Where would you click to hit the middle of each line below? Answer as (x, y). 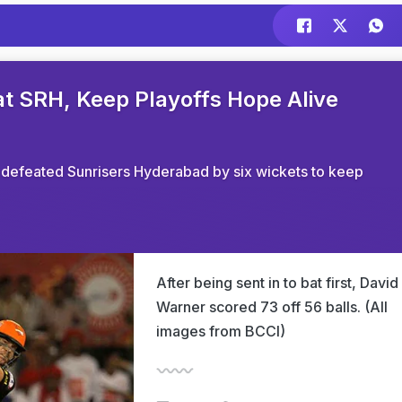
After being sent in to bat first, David (277, 283)
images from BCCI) (221, 331)
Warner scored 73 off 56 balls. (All (272, 307)
